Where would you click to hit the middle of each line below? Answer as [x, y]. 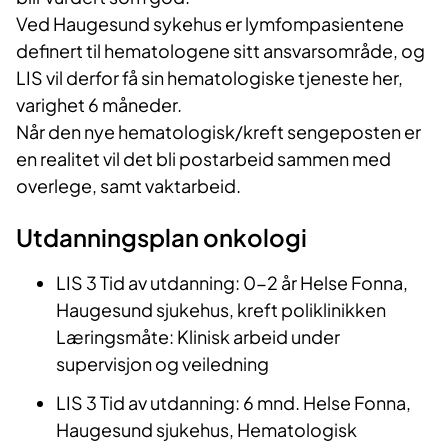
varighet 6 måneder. [99, 105]
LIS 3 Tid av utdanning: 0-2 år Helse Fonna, [232, 283]
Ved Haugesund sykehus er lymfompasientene [210, 24]
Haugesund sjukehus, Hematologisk [206, 430]
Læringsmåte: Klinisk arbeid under [198, 337]
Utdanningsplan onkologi [161, 237]
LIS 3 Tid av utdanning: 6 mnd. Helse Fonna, [233, 403]
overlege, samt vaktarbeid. [128, 186]
